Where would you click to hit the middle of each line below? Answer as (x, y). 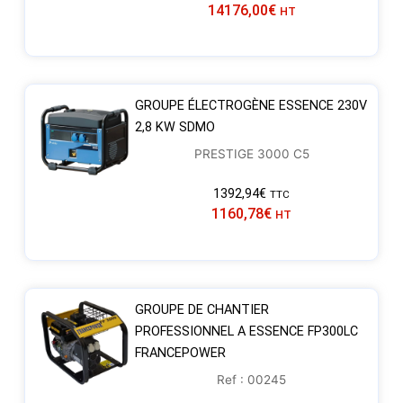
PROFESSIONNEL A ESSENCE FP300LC (246, 331)
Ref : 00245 (252, 379)
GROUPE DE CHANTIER (201, 309)
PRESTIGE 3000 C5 (251, 154)
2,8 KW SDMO (175, 128)
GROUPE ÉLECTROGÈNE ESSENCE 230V (251, 106)
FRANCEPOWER (180, 353)
